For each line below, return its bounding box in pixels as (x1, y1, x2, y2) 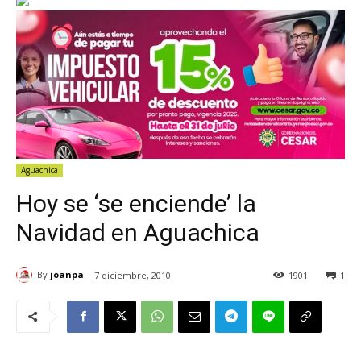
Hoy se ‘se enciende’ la (16, 189, 256, 218)
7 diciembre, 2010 (94, 268, 171, 281)
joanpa (50, 268, 84, 281)
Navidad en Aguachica (16, 218, 259, 247)
